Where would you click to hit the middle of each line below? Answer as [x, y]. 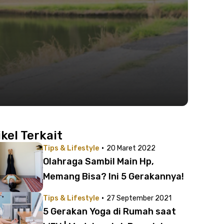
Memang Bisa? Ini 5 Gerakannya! [113, 176]
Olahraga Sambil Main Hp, [98, 161]
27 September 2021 [139, 198]
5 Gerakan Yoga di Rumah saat [109, 211]
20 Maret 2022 [131, 148]
